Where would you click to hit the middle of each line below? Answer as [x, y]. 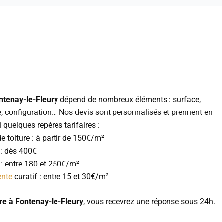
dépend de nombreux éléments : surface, [129, 99]
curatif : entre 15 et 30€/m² [60, 176]
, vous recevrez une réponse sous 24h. [149, 201]
